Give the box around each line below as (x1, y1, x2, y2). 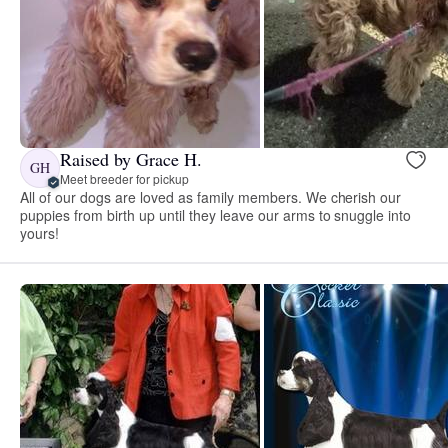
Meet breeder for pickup (60, 170, 189, 188)
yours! (20, 222, 59, 243)
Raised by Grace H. (60, 147, 202, 172)
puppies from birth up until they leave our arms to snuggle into (20, 204, 412, 225)
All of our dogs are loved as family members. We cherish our (20, 186, 402, 207)
